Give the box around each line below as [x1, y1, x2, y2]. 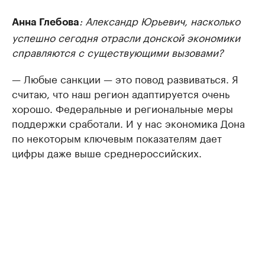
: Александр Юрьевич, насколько [79, 12, 240, 28]
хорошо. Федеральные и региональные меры [12, 100, 233, 116]
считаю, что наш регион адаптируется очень [12, 85, 230, 101]
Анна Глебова [12, 17, 79, 28]
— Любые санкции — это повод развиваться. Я [12, 70, 238, 86]
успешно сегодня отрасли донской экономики [12, 29, 240, 45]
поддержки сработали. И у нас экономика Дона [12, 115, 245, 131]
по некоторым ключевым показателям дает [12, 130, 222, 146]
